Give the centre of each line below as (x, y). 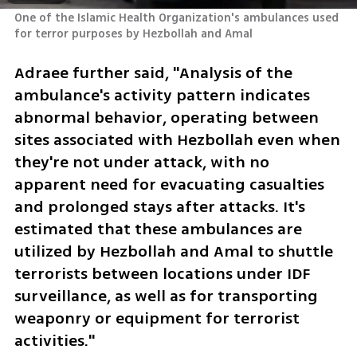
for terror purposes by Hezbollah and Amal (133, 34)
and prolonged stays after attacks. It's (159, 206)
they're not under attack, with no (141, 162)
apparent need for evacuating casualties (169, 184)
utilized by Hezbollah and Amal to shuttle (173, 251)
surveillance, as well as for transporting (166, 296)
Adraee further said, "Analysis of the (153, 73)
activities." (54, 340)
